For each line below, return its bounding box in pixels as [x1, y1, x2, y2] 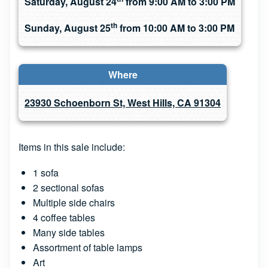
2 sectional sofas [33, 181, 104, 194]
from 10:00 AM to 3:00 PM [117, 21, 234, 35]
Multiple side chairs [33, 196, 115, 209]
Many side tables [33, 226, 105, 239]
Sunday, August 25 [25, 21, 111, 35]
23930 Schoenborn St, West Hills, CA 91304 [25, 96, 221, 109]
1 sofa [33, 166, 59, 179]
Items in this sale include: [19, 140, 125, 154]
